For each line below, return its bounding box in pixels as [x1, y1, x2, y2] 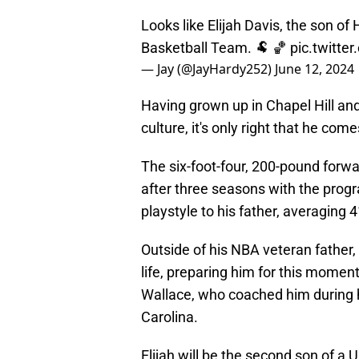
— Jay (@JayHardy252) [141, 60, 275, 79]
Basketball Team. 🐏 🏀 [141, 39, 290, 57]
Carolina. [141, 309, 198, 326]
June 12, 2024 [275, 60, 354, 79]
